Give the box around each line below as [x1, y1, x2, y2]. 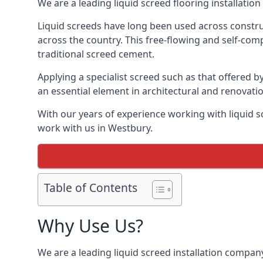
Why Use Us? [38, 214, 143, 238]
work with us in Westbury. [38, 122, 153, 134]
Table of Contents [44, 180, 137, 196]
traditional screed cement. [38, 48, 154, 60]
